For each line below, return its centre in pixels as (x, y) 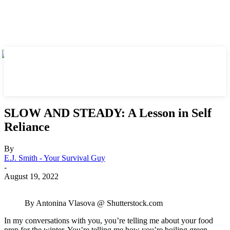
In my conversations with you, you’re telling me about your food (109, 220)
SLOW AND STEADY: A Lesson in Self (108, 113)
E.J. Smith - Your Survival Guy (55, 158)
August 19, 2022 (31, 176)
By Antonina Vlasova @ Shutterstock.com (94, 203)
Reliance (27, 127)
